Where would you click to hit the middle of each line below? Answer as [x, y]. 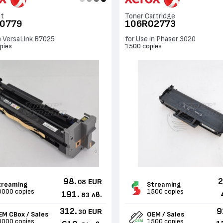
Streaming [164, 185]
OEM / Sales [166, 215]
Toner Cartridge [150, 16]
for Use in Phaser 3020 [160, 39]
